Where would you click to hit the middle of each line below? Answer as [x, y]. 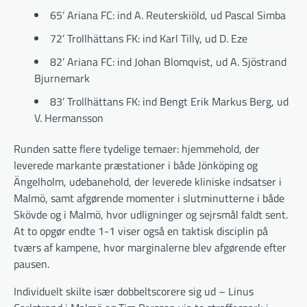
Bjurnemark [62, 78]
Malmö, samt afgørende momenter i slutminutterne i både [149, 198]
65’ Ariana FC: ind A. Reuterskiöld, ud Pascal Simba [168, 15]
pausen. [32, 263]
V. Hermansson [69, 118]
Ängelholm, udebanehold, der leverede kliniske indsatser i [148, 181]
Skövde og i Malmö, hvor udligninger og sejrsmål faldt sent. [151, 214]
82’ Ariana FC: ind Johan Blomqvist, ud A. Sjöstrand [168, 61]
